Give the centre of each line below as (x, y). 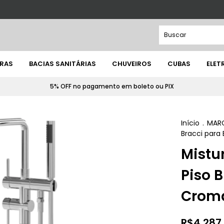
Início (190, 123)
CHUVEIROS (132, 64)
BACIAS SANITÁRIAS (62, 64)
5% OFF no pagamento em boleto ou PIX (112, 86)
